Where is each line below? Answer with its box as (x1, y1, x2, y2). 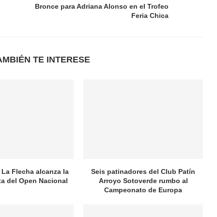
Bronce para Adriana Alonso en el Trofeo (34, 2, 169, 10)
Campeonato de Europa (104, 186, 183, 194)
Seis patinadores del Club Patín (91, 168, 196, 176)
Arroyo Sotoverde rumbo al (98, 177, 188, 185)
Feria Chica (131, 12, 169, 19)
